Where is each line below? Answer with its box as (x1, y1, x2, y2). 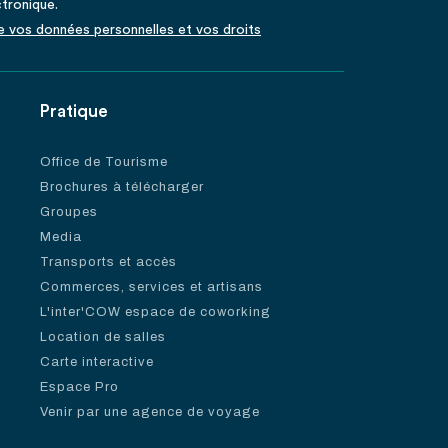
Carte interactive (40, 355, 154, 369)
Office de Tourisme (40, 155, 168, 169)
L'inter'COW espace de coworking (40, 305, 271, 319)
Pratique (40, 103, 108, 120)
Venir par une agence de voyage (40, 405, 260, 419)
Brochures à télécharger (40, 180, 204, 194)
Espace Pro (40, 380, 119, 394)
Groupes (40, 205, 98, 219)
